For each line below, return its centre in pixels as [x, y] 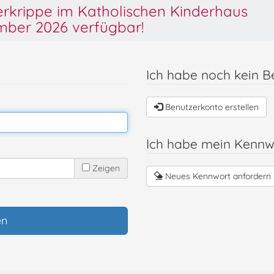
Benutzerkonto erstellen [211, 107]
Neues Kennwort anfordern [217, 176]
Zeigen [105, 168]
